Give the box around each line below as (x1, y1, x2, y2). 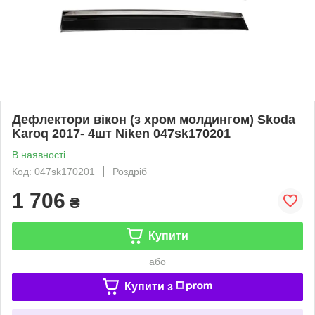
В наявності (12, 148, 65, 160)
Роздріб (112, 165, 147, 177)
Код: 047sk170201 (12, 165, 95, 177)
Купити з (124, 280, 173, 292)
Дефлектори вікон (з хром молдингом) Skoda (12, 112, 295, 127)
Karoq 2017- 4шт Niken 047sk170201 (12, 126, 231, 141)
